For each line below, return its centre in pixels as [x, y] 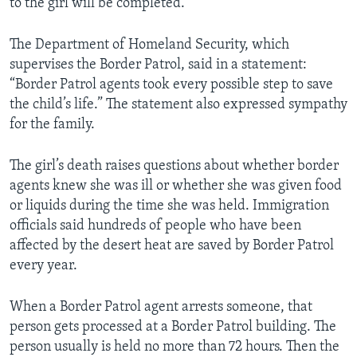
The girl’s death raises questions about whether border [174, 167]
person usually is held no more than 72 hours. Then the [175, 347]
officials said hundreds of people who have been [155, 226]
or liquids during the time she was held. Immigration [169, 206]
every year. [43, 266]
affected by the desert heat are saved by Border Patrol [172, 246]
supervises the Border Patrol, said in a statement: [158, 65]
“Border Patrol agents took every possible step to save [171, 85]
